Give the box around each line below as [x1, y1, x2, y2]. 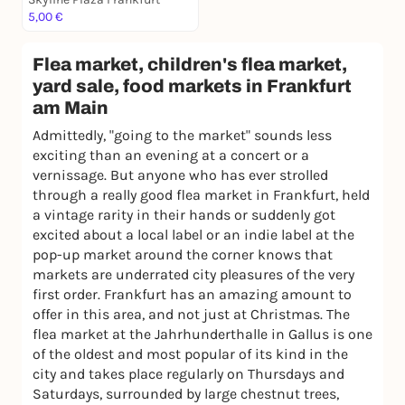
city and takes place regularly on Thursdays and [33, 365, 344, 383]
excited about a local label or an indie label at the [33, 226, 354, 244]
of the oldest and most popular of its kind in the [33, 345, 348, 363]
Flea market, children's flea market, [33, 54, 347, 75]
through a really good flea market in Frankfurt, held [33, 186, 370, 204]
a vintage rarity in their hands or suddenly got [33, 206, 335, 224]
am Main [33, 98, 108, 118]
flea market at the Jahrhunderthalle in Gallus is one [33, 325, 372, 344]
